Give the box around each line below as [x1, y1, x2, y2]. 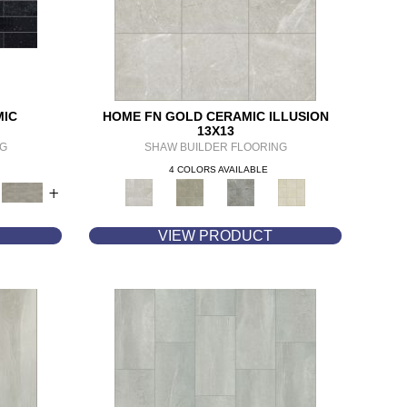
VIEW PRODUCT [158, 228, 273, 243]
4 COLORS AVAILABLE [168, 164, 268, 174]
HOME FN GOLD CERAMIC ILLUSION [102, 109, 329, 124]
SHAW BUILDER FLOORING [144, 141, 287, 154]
